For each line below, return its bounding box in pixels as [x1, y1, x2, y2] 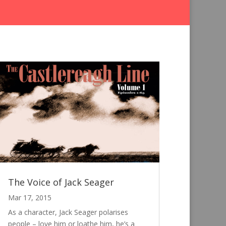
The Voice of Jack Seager [8, 176, 114, 189]
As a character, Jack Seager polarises [8, 207, 128, 217]
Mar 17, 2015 [8, 193, 51, 203]
